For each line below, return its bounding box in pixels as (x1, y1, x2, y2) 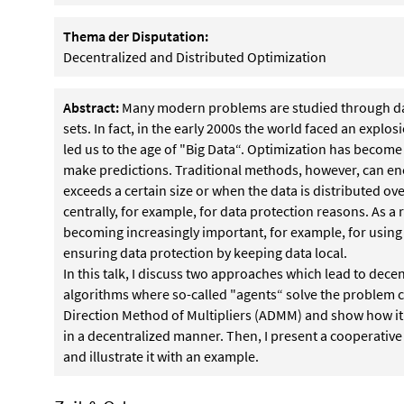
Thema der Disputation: (63, 27, 208, 45)
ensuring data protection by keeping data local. (63, 243, 347, 262)
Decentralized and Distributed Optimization (63, 48, 326, 66)
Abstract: (63, 98, 119, 116)
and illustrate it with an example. (63, 347, 259, 365)
